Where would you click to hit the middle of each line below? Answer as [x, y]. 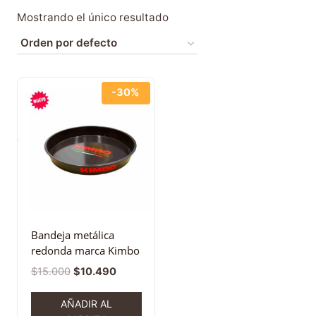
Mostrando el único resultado [93, 17]
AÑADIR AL [86, 303]
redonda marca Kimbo [85, 251]
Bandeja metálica [72, 235]
